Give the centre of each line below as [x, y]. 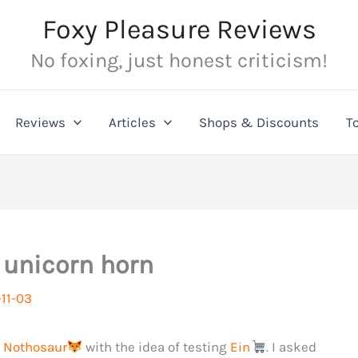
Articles [133, 122]
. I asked [291, 347]
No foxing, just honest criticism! [179, 60]
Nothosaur [35, 347]
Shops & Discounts [259, 122]
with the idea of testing [157, 347]
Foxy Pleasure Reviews [179, 30]
